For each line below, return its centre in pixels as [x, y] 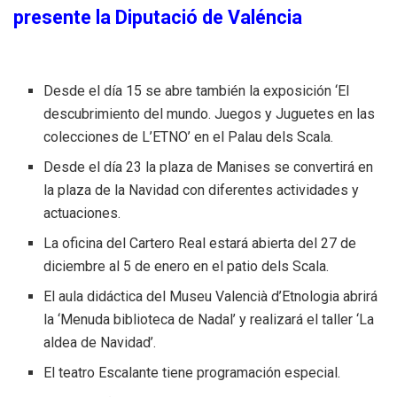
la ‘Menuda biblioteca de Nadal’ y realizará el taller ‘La [209, 319]
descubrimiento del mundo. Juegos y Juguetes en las [210, 113]
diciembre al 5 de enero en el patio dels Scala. [187, 266]
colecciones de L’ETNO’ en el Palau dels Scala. [189, 136]
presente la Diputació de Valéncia [158, 17]
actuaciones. [82, 213]
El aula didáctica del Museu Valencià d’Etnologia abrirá [211, 296]
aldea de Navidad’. [100, 342]
